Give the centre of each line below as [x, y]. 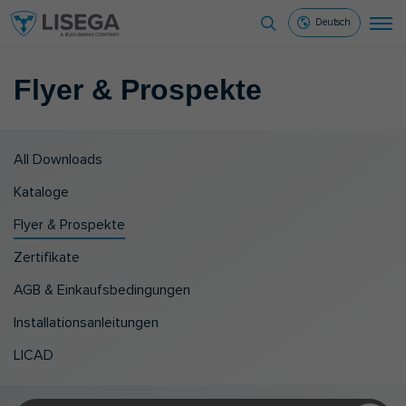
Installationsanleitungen [86, 323]
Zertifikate [47, 257]
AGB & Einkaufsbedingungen [102, 290]
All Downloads [58, 159]
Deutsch [333, 22]
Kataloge [41, 192]
